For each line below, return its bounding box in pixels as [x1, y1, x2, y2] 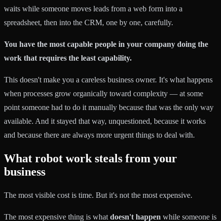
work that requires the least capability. [4, 54, 132, 63]
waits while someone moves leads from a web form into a [4, 4, 183, 13]
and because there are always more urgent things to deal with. [4, 131, 195, 140]
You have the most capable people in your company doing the [4, 40, 208, 49]
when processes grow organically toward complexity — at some [4, 89, 203, 98]
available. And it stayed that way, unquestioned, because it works [4, 117, 206, 126]
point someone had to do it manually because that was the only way [4, 103, 214, 112]
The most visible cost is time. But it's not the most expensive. [4, 191, 192, 200]
